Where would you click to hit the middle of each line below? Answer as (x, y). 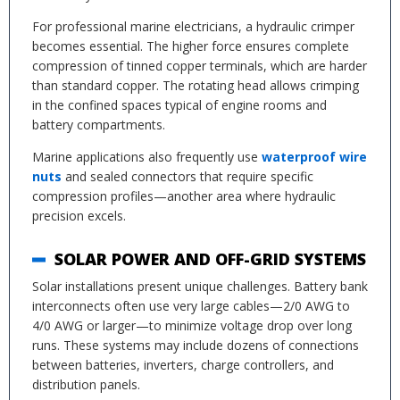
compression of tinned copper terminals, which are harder (200, 66)
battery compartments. (99, 125)
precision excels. (79, 216)
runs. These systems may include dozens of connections (196, 345)
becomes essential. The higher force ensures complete (191, 46)
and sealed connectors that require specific (187, 176)
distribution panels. (86, 384)
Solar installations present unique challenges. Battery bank (200, 286)
